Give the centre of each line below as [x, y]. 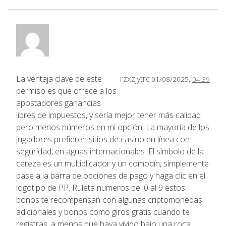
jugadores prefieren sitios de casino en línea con [103, 139]
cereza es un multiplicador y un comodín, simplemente [112, 163]
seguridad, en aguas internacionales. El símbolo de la [110, 151]
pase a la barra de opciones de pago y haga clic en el [111, 175]
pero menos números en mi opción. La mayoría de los [113, 127]
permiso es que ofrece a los [66, 91]
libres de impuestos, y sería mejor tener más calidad [108, 115]
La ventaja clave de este [59, 78]
